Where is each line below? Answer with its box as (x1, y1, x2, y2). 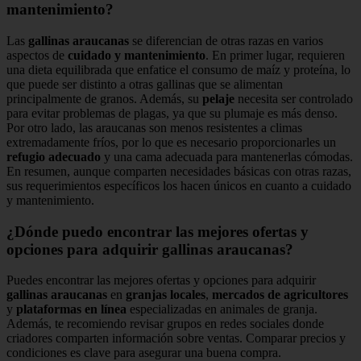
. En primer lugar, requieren (205, 48, 345, 63)
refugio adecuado (6, 150, 101, 164)
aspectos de (6, 48, 68, 63)
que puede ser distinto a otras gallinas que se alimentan (6, 77, 283, 92)
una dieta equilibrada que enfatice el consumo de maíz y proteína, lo (6, 63, 351, 77)
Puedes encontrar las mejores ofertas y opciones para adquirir (6, 273, 316, 288)
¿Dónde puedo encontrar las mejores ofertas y (6, 222, 309, 240)
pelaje (202, 92, 234, 106)
